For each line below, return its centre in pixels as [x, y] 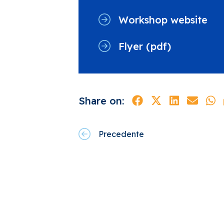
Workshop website [163, 19]
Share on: [101, 100]
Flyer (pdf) [145, 46]
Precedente [121, 134]
